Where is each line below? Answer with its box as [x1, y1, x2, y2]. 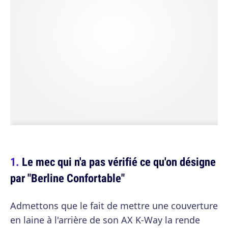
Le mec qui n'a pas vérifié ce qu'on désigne [22, 154, 216, 169]
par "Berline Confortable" [10, 170, 125, 186]
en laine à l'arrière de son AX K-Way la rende [10, 214, 200, 226]
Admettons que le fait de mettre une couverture [10, 199, 218, 212]
